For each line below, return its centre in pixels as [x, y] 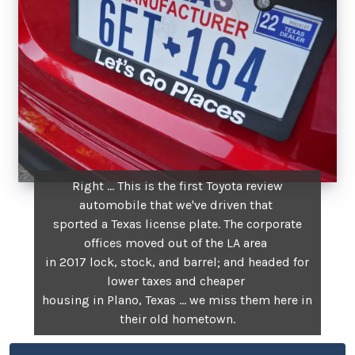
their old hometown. [177, 319]
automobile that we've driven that [177, 204]
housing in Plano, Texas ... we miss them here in [177, 300]
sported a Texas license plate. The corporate [177, 223]
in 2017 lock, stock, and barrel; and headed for [177, 261]
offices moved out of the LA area [177, 242]
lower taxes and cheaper [177, 281]
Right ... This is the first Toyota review [177, 185]
